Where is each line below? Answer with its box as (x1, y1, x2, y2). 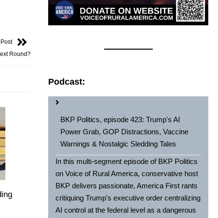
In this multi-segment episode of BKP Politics (55, 157, 198, 166)
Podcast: (48, 77, 86, 87)
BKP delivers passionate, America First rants (55, 182, 198, 190)
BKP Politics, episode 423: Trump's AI (60, 115, 181, 124)
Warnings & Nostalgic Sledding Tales (60, 140, 177, 148)
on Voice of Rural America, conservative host (55, 169, 199, 178)
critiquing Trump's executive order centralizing (55, 194, 201, 202)
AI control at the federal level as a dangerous (55, 206, 197, 215)
